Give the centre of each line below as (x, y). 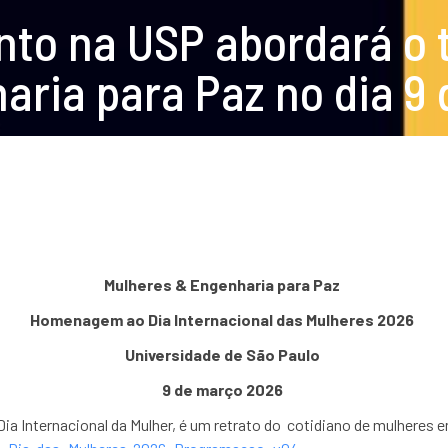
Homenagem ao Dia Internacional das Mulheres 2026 (224, 319)
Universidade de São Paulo (223, 354)
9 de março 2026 (223, 389)
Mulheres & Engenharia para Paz (224, 284)
